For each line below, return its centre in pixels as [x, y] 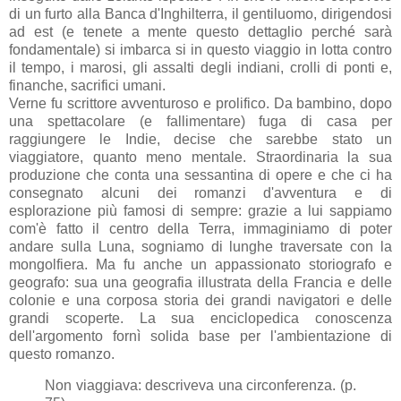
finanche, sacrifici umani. [89, 85]
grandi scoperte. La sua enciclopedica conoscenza [200, 318]
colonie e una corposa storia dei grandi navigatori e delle [200, 300]
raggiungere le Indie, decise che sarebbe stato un [200, 139]
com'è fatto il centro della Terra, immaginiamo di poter [200, 228]
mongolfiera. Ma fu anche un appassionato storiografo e [200, 264]
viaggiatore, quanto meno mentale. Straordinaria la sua [200, 157]
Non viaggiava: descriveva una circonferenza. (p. [200, 386]
